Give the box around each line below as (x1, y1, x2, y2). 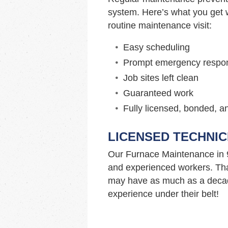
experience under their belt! (108, 189, 219, 199)
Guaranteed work (123, 88, 193, 98)
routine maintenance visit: (108, 20, 212, 31)
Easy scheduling (123, 42, 190, 52)
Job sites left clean (123, 73, 198, 83)
